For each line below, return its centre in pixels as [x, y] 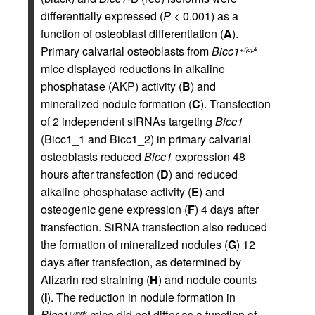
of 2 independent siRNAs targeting [128, 121]
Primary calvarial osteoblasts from [126, 51]
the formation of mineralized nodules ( [134, 244]
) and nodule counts [207, 279]
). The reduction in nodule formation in [141, 297]
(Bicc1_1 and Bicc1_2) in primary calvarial [146, 139]
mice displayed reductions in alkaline [133, 69]
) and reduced [203, 174]
